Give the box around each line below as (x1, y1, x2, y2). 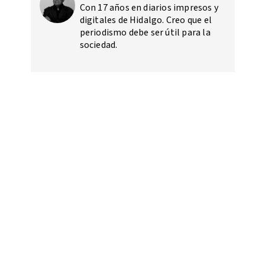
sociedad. (79, 38, 118, 52)
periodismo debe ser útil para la (79, 26, 211, 40)
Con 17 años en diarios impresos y (79, 1, 219, 15)
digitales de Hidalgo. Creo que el (79, 14, 212, 27)
